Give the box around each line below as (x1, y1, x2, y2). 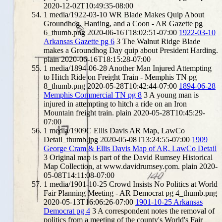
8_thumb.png (44, 81, 85, 90)
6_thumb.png (44, 28, 85, 37)
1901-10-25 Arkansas (135, 197, 203, 206)
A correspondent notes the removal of (98, 206, 215, 215)
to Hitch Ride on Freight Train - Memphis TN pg (44, 72, 197, 81)
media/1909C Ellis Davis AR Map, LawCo (50, 126, 185, 135)
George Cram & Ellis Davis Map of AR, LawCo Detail (44, 144, 217, 153)
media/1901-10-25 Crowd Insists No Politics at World (50, 179, 218, 188)
